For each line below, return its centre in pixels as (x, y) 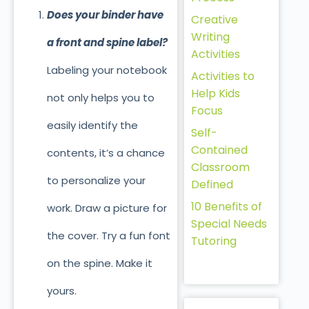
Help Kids (215, 93)
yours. (61, 291)
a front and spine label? (107, 43)
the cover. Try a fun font (108, 236)
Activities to (222, 76)
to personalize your (96, 181)
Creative (214, 19)
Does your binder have (105, 15)
